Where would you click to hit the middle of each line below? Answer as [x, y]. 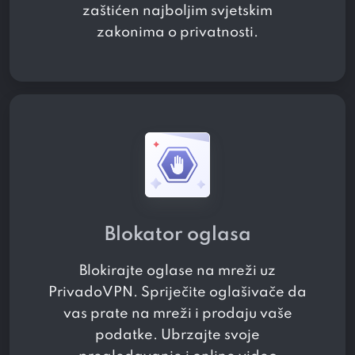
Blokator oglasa [177, 235]
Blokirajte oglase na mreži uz [177, 271]
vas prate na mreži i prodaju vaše [177, 314]
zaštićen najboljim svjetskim [177, 11]
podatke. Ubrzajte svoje [177, 336]
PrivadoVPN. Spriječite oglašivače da [177, 293]
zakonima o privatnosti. [177, 33]
